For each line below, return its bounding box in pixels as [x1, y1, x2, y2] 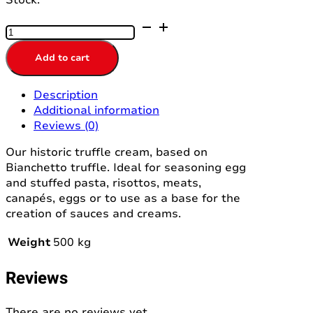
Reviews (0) [34, 117, 99, 133]
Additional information [34, 102, 159, 118]
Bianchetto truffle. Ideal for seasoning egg [6, 159, 246, 175]
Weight [8, 234, 50, 250]
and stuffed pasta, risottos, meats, [6, 175, 201, 191]
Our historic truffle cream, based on [6, 144, 208, 160]
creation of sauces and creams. [6, 205, 181, 221]
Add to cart [35, 51, 89, 64]
